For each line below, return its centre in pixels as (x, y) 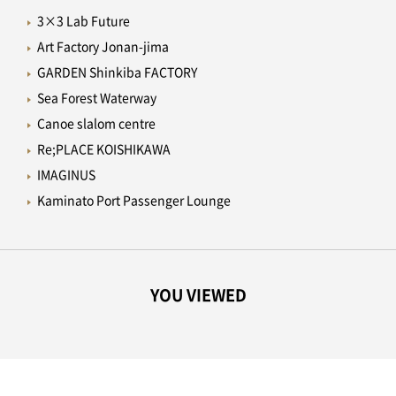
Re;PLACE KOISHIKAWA (103, 150)
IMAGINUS (66, 175)
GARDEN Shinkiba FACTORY (117, 73)
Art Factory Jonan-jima (103, 47)
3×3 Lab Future (83, 22)
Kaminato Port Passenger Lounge (133, 201)
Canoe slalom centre (96, 124)
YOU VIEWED (198, 296)
